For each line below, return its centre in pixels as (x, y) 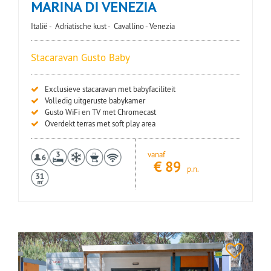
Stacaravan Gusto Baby (80, 58)
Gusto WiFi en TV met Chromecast (100, 112)
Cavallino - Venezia (144, 26)
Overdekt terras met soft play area (100, 124)
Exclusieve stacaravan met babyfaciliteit (110, 89)
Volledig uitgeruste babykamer (95, 101)
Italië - (41, 26)
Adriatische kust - (83, 26)
